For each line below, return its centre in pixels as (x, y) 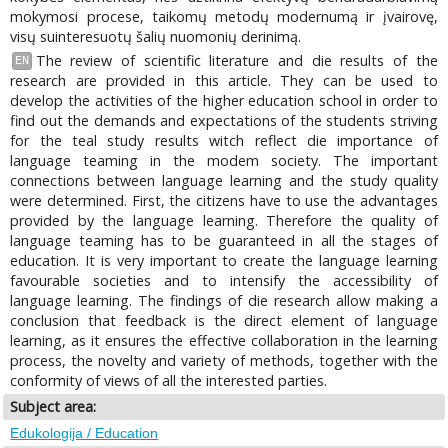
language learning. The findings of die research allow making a (224, 301)
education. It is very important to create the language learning (224, 261)
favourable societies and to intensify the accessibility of (224, 281)
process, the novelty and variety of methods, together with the (224, 361)
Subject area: (53, 407)
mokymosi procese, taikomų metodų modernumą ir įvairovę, (224, 16)
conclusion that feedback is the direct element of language (224, 321)
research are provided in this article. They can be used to (224, 81)
